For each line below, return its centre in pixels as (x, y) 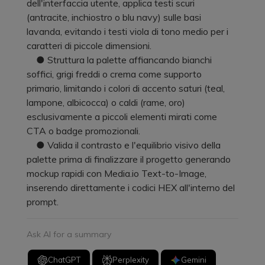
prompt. (43, 201)
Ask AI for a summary (69, 234)
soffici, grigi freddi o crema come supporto (114, 74)
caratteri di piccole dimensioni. (89, 45)
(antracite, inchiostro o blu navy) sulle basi (114, 17)
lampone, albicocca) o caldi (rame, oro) (106, 102)
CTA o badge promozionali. (83, 130)
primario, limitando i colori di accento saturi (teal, (126, 88)
